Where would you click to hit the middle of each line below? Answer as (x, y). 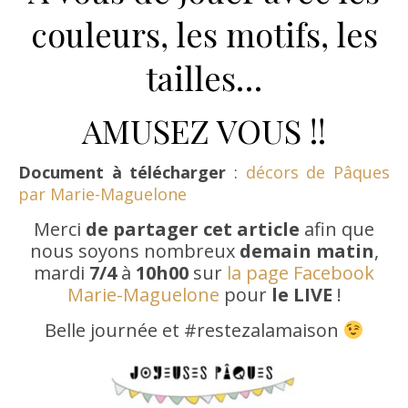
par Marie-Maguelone (102, 194)
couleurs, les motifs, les (204, 34)
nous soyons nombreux (134, 251)
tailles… (204, 78)
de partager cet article (193, 229)
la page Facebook (301, 273)
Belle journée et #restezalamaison (194, 331)
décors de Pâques (318, 173)
